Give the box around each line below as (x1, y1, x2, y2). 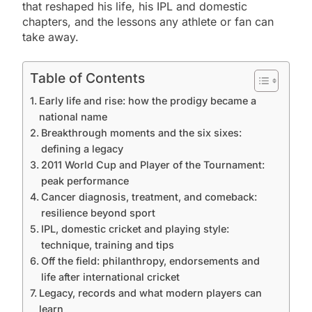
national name (38, 110, 107, 123)
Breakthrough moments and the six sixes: (40, 126, 242, 139)
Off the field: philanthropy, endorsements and (40, 254, 260, 267)
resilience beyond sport (40, 206, 155, 219)
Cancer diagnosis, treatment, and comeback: (40, 190, 257, 203)
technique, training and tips (40, 238, 174, 251)
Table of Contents (30, 69, 145, 86)
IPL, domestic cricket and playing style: (40, 222, 229, 235)
